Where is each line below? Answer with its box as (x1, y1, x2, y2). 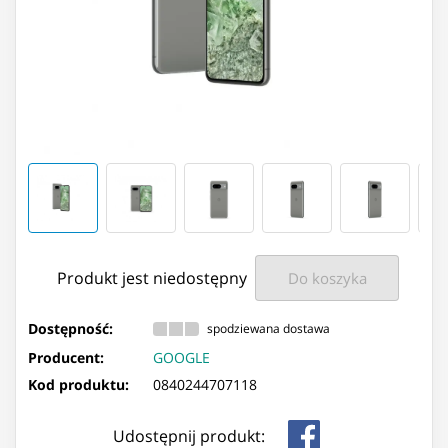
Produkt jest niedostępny (57, 267, 247, 290)
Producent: (28, 347, 104, 367)
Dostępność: (28, 318, 113, 338)
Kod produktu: (28, 374, 129, 394)
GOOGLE (153, 347, 210, 367)
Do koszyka (287, 268, 367, 289)
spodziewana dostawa (207, 321, 330, 337)
